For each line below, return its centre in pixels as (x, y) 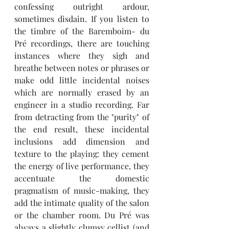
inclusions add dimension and (82, 141)
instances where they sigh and (82, 55)
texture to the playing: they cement (82, 154)
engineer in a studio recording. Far (82, 105)
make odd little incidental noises (82, 80)
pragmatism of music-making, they (82, 190)
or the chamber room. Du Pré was (82, 215)
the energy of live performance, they (82, 166)
